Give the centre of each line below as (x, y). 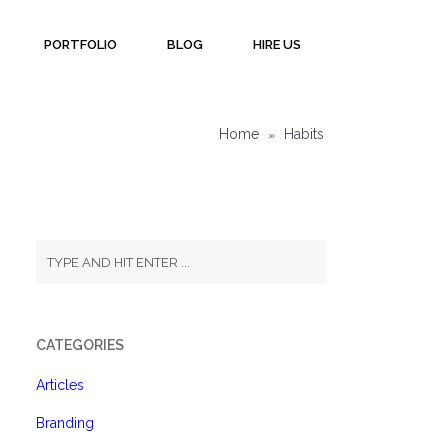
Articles (60, 385)
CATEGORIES (80, 345)
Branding (65, 423)
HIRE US (277, 44)
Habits (302, 134)
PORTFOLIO (80, 44)
